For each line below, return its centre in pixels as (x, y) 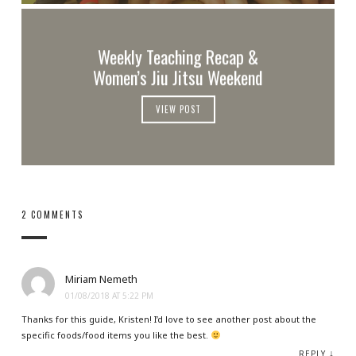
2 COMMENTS (52, 215)
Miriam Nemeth (101, 279)
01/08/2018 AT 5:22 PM (109, 296)
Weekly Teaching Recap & (178, 57)
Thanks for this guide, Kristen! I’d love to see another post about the (168, 319)
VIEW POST (178, 109)
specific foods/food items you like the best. (116, 335)
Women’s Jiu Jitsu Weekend (178, 77)
